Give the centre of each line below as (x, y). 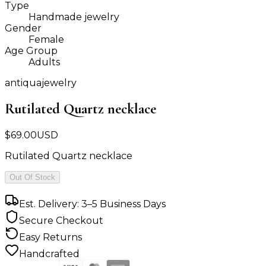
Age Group (31, 51)
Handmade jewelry (74, 17)
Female (46, 40)
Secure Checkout (61, 221)
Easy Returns (50, 237)
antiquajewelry (41, 83)
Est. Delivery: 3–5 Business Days (92, 204)
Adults (44, 62)
